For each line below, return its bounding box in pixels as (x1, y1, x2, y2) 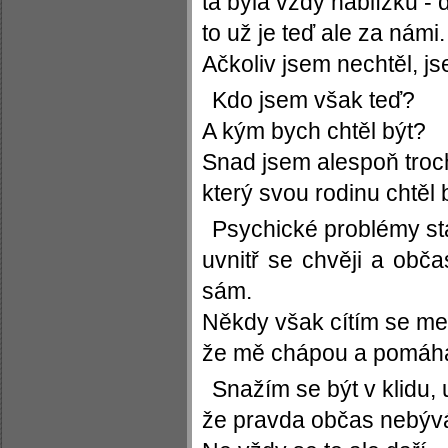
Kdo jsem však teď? (211, 87, 415, 113)
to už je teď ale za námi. (201, 20, 445, 46)
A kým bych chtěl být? (201, 118, 426, 144)
